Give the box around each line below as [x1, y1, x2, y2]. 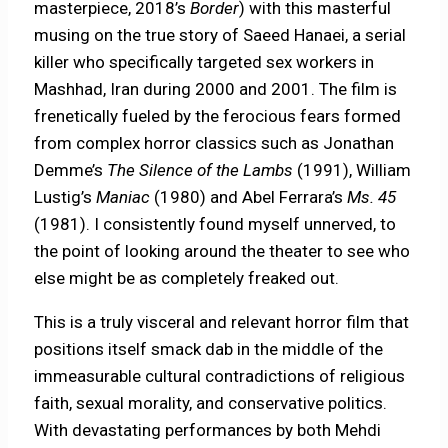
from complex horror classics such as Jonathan [34, 132, 395, 153]
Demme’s [34, 159, 108, 180]
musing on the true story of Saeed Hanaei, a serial [34, 24, 407, 45]
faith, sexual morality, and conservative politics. [34, 392, 388, 413]
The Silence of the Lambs [107, 159, 294, 180]
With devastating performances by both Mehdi [34, 419, 382, 440]
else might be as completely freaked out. [34, 267, 340, 288]
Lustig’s [34, 186, 97, 207]
